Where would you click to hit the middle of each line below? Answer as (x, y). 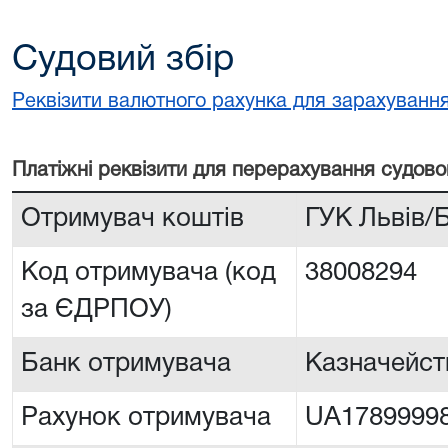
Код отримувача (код (148, 273)
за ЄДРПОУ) (96, 310)
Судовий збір (123, 60)
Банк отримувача (126, 364)
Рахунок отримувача (146, 418)
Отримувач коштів (132, 219)
